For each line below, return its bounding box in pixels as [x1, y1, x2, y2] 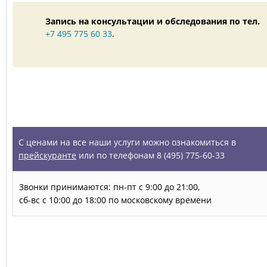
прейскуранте [18, 150, 76, 161]
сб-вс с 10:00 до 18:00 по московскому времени [19, 194, 212, 206]
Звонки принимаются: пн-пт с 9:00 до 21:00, [19, 181, 200, 193]
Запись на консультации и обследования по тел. [45, 15, 260, 27]
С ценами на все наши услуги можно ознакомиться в [18, 136, 236, 148]
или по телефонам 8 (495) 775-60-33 [76, 150, 225, 161]
